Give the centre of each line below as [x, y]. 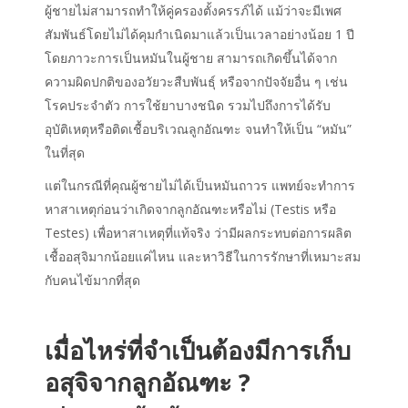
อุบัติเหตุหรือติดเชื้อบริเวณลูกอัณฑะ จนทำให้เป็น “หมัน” [198, 129]
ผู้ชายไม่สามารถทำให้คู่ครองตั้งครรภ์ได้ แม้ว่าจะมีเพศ [193, 11]
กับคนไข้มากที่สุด [92, 280]
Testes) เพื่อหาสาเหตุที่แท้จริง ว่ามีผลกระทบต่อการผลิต [198, 233]
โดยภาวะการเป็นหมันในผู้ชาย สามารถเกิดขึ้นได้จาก [191, 58]
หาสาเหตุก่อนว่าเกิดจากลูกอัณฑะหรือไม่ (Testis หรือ [190, 209]
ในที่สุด [65, 153]
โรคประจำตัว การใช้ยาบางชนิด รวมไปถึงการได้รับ [188, 106]
